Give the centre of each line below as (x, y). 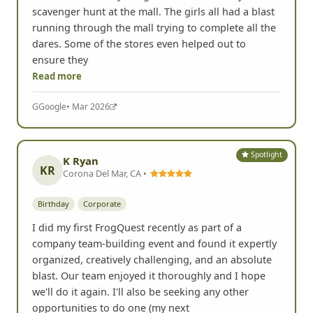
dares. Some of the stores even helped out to (139, 124)
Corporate (102, 285)
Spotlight (266, 236)
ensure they (60, 140)
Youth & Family (110, 37)
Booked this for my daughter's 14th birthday (138, 76)
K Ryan (81, 242)
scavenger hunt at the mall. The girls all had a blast (153, 92)
